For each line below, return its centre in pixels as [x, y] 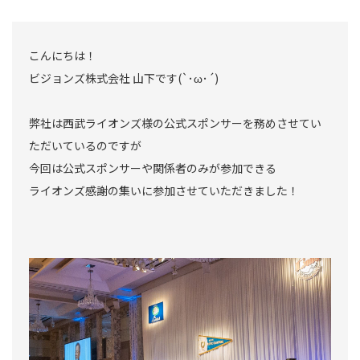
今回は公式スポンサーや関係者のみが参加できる [153, 168]
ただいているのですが [85, 146]
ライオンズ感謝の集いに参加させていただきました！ [164, 191]
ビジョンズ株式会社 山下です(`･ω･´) [124, 78]
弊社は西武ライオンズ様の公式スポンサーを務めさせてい [175, 123]
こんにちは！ [63, 56]
